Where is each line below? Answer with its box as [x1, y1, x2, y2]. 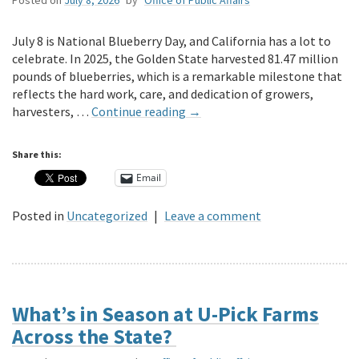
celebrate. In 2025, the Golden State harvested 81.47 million [12, 50, 338, 67]
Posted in [12, 207, 64, 224]
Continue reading [91, 103, 188, 119]
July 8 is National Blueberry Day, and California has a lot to [12, 32, 331, 49]
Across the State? [12, 322, 176, 349]
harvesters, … [12, 103, 91, 119]
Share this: [12, 147, 62, 160]
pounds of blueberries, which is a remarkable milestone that [12, 67, 342, 84]
